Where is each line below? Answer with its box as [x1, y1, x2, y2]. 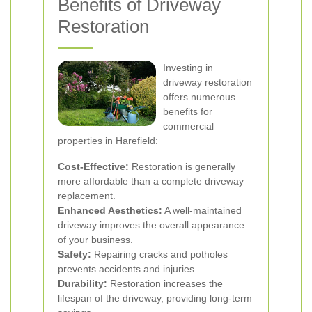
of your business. [58, 234, 133, 245]
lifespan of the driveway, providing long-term [58, 292, 252, 304]
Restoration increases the [107, 278, 223, 289]
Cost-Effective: [58, 161, 129, 172]
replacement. [58, 190, 116, 201]
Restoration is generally [129, 161, 235, 172]
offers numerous [163, 91, 235, 102]
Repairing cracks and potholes [91, 249, 228, 260]
